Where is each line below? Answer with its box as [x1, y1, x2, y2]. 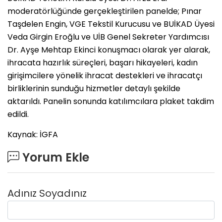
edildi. [7, 109, 29, 120]
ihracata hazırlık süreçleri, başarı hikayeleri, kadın [7, 57, 198, 69]
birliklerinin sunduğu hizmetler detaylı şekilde [7, 83, 180, 95]
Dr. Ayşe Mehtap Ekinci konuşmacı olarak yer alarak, [7, 44, 210, 56]
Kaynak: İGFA [7, 129, 58, 141]
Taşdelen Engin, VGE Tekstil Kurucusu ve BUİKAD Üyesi [7, 18, 215, 30]
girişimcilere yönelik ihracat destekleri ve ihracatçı [7, 70, 202, 82]
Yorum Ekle [19, 149, 89, 166]
